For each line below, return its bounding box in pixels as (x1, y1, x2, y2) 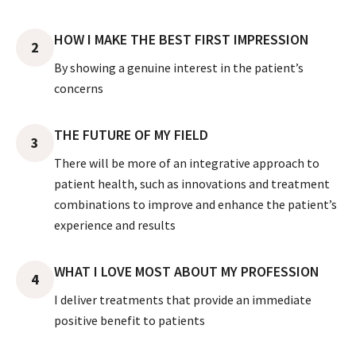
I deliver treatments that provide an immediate (54, 291, 311, 308)
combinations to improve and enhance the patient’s (54, 195, 337, 212)
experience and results (54, 216, 176, 233)
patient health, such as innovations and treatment (54, 175, 330, 192)
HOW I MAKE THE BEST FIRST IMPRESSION (54, 29, 309, 48)
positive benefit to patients (54, 311, 205, 328)
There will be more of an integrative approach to (54, 154, 319, 171)
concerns (54, 79, 103, 96)
